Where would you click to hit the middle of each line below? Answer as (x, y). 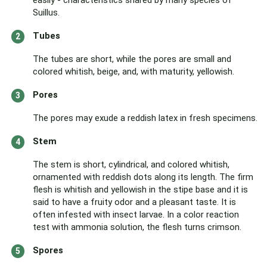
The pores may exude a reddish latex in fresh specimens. (145, 118)
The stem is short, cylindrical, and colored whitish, (131, 164)
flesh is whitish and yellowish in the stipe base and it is (140, 190)
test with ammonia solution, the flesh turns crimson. (137, 227)
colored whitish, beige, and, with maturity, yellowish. (133, 72)
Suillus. (46, 13)
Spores (48, 250)
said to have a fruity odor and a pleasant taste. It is (134, 202)
